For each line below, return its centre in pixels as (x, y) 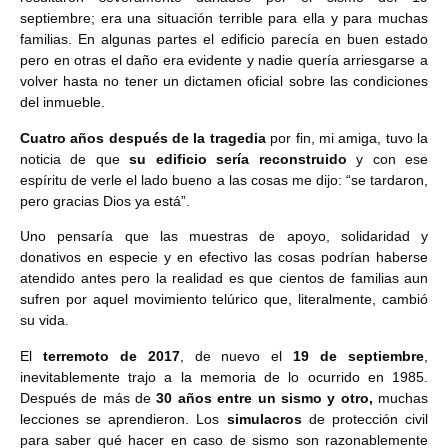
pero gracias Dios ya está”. (105, 200)
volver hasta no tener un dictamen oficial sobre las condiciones (224, 81)
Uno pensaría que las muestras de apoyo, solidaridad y (224, 236)
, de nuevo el (236, 355)
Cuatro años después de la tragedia (143, 137)
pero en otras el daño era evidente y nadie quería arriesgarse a (224, 60)
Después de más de (88, 397)
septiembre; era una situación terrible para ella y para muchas (224, 18)
